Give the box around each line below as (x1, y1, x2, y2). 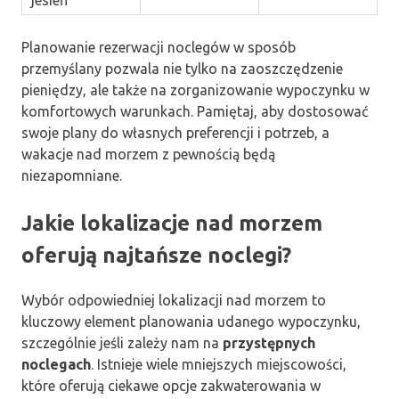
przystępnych (223, 334, 315, 351)
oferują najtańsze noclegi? (21, 242, 291, 267)
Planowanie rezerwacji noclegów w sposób (21, 38, 296, 55)
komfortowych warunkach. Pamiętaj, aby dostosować (21, 102, 368, 119)
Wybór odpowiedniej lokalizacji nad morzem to (21, 291, 326, 308)
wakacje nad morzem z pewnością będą (21, 145, 275, 162)
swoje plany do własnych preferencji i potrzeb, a (21, 124, 330, 141)
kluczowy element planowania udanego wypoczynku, (21, 313, 361, 330)
